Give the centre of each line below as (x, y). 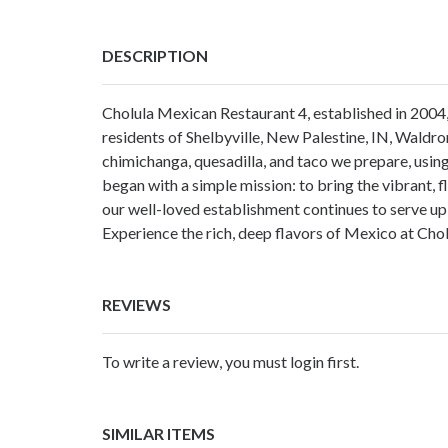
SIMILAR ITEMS (158, 433)
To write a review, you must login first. (230, 361)
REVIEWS (136, 304)
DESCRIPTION (155, 55)
